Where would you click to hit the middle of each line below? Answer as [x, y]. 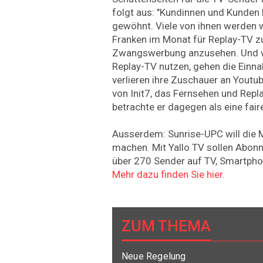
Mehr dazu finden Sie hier [167, 174]
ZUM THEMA [166, 226]
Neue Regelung [154, 256]
